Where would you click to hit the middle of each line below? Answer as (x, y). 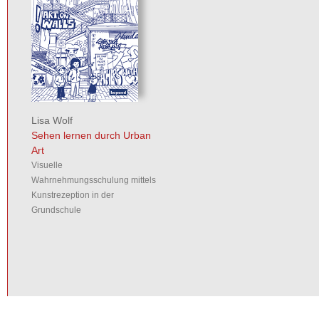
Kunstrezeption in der (73, 195)
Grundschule (56, 210)
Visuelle (47, 166)
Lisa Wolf (52, 121)
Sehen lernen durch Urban (91, 136)
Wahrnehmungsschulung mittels (94, 181)
